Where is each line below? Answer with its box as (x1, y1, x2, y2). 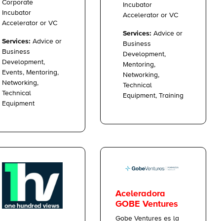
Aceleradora (115, 189, 165, 198)
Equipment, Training (123, 92, 184, 99)
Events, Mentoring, (2, 69, 59, 76)
